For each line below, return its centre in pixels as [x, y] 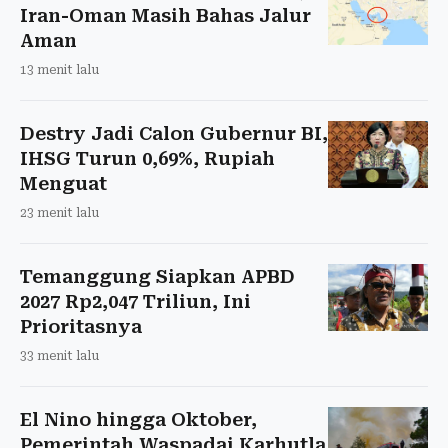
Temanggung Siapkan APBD [157, 276]
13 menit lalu [59, 69]
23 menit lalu [59, 212]
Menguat [63, 183]
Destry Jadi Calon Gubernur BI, [174, 133]
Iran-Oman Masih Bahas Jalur [165, 15]
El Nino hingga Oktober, [138, 419]
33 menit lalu [59, 355]
